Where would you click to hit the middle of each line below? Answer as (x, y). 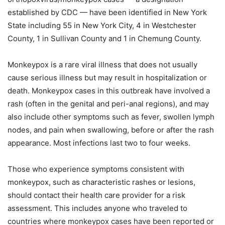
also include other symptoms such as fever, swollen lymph (111, 117)
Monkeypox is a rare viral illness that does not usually (102, 64)
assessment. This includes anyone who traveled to (97, 208)
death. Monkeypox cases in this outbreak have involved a (109, 90)
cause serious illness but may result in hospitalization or (107, 77)
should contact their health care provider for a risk (96, 195)
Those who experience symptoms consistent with (96, 169)
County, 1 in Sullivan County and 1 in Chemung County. (104, 38)
